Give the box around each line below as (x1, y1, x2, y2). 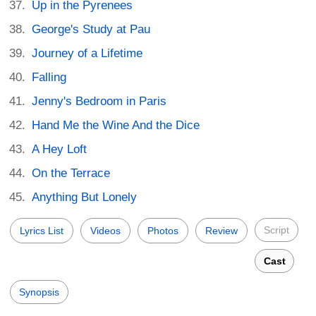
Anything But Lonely (32, 190, 138, 205)
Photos (147, 225, 178, 237)
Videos (90, 225, 121, 237)
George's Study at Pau (32, 23, 151, 37)
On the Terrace (32, 166, 111, 181)
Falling (32, 71, 67, 85)
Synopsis (19, 286, 59, 298)
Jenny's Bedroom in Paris (32, 95, 167, 109)
